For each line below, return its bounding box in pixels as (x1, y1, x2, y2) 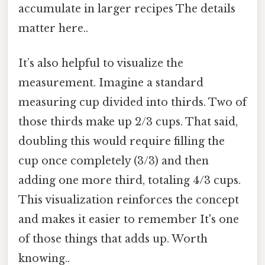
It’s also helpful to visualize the (18, 57, 183, 70)
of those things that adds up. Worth (18, 232, 208, 246)
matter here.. (18, 22, 88, 35)
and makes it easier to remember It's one (18, 213, 239, 227)
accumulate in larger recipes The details (18, 2, 235, 16)
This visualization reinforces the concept (18, 193, 239, 207)
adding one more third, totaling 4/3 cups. (18, 174, 241, 188)
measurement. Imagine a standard (18, 76, 203, 90)
